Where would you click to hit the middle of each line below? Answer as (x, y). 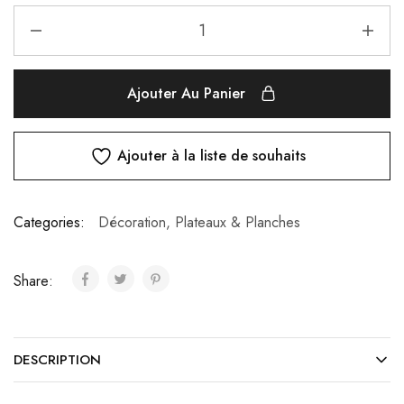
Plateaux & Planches (238, 222)
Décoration (132, 222)
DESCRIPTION (57, 360)
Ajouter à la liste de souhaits (211, 156)
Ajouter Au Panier (186, 93)
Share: (36, 281)
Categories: (49, 222)
